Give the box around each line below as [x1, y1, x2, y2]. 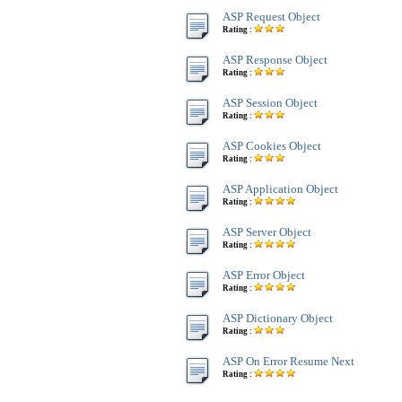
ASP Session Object [223, 96, 318, 109]
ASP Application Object [223, 182, 338, 196]
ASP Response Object [223, 53, 328, 66]
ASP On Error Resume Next [223, 354, 354, 368]
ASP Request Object [223, 10, 320, 23]
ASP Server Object [223, 225, 311, 239]
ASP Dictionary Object [223, 311, 333, 325]
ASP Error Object [223, 268, 305, 282]
